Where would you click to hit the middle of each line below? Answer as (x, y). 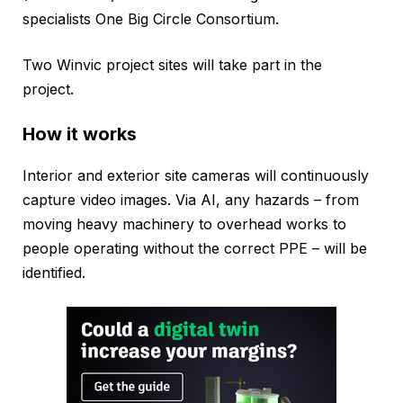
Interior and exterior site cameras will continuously (196, 176)
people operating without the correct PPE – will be (195, 249)
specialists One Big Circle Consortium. (151, 19)
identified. (54, 273)
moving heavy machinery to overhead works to (184, 224)
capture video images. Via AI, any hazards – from (191, 200)
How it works (80, 134)
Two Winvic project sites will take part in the (172, 65)
